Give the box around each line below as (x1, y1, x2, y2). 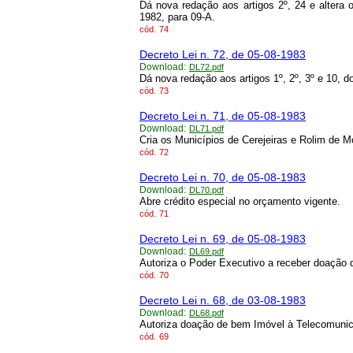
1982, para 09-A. (139, 11, 215, 24)
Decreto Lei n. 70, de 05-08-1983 (139, 171, 306, 184)
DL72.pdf (189, 62, 224, 72)
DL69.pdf (189, 247, 224, 257)
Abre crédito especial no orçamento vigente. (139, 195, 340, 208)
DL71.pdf (189, 124, 224, 134)
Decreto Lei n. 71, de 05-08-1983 (139, 110, 306, 123)
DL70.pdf (189, 185, 224, 195)
